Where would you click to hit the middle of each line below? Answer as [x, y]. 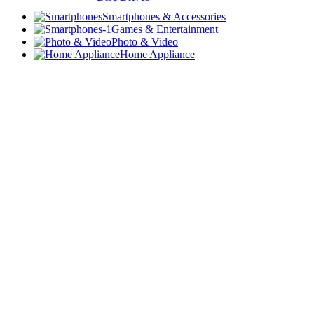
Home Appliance [157, 54]
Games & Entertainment [165, 29]
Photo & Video [145, 41]
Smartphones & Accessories [164, 16]
